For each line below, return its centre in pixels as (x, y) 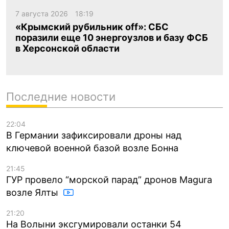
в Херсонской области (67, 49)
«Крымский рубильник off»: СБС (92, 27)
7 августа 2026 (43, 14)
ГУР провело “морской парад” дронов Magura (109, 179)
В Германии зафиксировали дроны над (94, 135)
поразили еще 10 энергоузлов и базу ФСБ (112, 38)
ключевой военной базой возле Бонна (92, 148)
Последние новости (61, 96)
